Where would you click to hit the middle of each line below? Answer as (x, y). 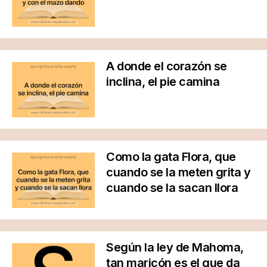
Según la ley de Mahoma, (175, 247)
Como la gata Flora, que (171, 156)
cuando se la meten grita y (178, 172)
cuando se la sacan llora (172, 187)
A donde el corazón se (167, 66)
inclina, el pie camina (163, 81)
